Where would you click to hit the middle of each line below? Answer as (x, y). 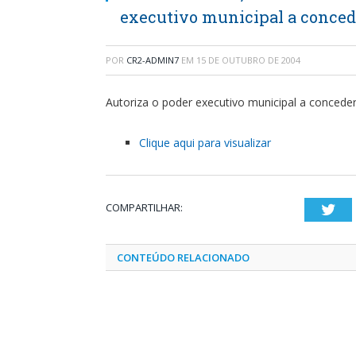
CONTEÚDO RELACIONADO (183, 257)
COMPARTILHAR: (144, 207)
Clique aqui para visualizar (205, 142)
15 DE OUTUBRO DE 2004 (248, 60)
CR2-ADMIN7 (153, 60)
